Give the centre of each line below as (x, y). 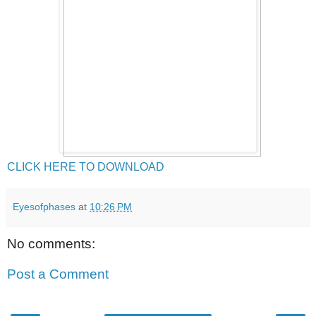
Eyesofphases (44, 206)
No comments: (51, 243)
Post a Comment (58, 274)
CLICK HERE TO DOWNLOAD (86, 166)
